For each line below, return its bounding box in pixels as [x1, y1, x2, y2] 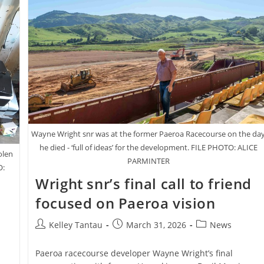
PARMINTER [127, 156, 170, 167]
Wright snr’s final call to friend [35, 174, 252, 194]
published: [112, 231, 155, 243]
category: [196, 231, 232, 243]
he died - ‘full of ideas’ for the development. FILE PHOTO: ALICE [39, 142, 258, 153]
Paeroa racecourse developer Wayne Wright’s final [35, 247, 233, 259]
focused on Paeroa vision [35, 193, 216, 213]
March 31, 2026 [126, 219, 187, 231]
